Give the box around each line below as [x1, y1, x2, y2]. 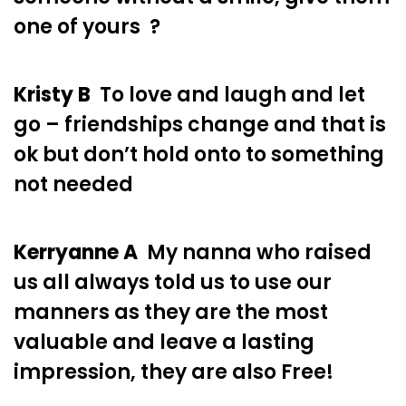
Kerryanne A [14, 237, 138, 266]
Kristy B [14, 80, 91, 109]
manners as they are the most [14, 297, 328, 326]
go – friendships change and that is [14, 110, 386, 139]
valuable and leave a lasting [14, 327, 314, 356]
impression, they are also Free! [14, 357, 333, 386]
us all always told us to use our [14, 267, 332, 296]
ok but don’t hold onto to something [14, 140, 384, 169]
